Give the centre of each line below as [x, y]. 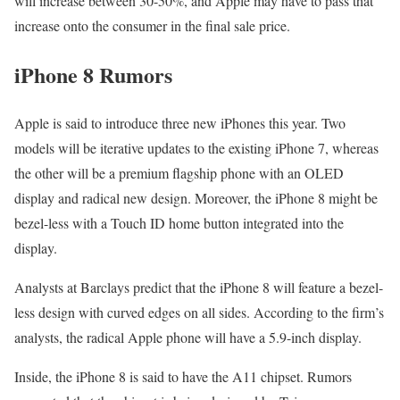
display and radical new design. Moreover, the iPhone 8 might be [196, 198]
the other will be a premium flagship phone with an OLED [179, 173]
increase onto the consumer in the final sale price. [152, 25]
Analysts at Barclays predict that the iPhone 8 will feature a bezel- [199, 287]
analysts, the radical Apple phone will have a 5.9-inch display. [188, 337]
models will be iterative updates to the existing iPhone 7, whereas [196, 148]
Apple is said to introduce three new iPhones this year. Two [180, 123]
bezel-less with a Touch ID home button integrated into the [179, 223]
